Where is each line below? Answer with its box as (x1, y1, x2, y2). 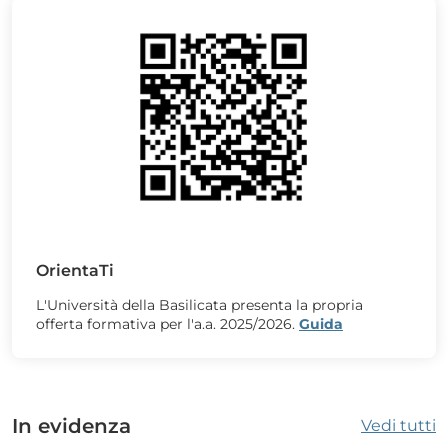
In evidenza (12, 413, 131, 438)
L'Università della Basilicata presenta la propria (36, 295, 363, 314)
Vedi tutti (361, 416, 436, 436)
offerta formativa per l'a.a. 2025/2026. (36, 314, 299, 333)
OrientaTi (36, 260, 114, 280)
